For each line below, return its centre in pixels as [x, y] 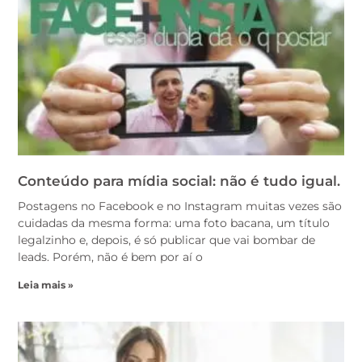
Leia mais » [46, 285]
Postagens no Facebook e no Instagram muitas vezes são [180, 206]
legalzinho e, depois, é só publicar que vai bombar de [166, 240]
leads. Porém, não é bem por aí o [110, 257]
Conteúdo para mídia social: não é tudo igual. [179, 181]
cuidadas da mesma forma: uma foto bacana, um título [174, 223]
